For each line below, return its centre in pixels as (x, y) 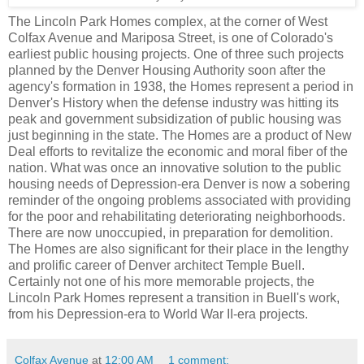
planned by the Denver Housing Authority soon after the (167, 71)
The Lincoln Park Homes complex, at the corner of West (168, 22)
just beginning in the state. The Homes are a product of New (180, 136)
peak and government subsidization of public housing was (175, 119)
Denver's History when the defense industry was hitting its (173, 103)
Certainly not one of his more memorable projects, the (161, 282)
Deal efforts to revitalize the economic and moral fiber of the (178, 152)
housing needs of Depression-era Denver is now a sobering (179, 184)
